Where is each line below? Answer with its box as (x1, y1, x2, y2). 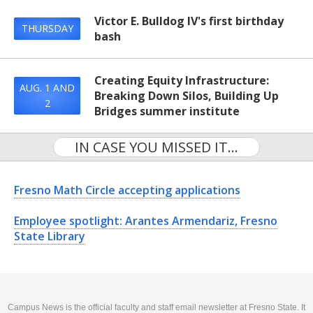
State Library (14, 228, 85, 244)
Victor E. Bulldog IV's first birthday (94, 13, 284, 29)
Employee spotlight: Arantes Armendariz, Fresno (14, 213, 277, 228)
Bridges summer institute (94, 103, 240, 119)
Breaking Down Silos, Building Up (94, 88, 279, 103)
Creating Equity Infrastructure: (94, 73, 269, 88)
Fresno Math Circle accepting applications (14, 182, 240, 198)
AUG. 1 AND (20, 81, 75, 94)
